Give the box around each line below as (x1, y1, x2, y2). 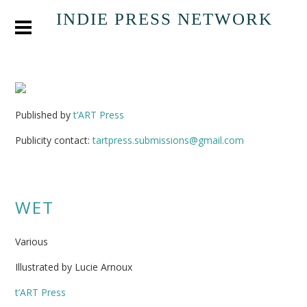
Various (15, 235, 49, 248)
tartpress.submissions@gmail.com (93, 134, 245, 147)
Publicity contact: (15, 134, 93, 147)
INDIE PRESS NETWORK (56, 10, 273, 28)
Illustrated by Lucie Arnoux (15, 260, 133, 273)
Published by (15, 108, 74, 121)
